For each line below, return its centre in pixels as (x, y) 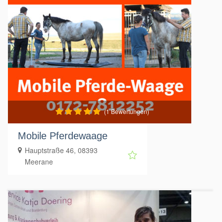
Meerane (39, 161)
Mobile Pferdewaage (63, 136)
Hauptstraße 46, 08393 (61, 150)
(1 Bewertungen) (126, 111)
